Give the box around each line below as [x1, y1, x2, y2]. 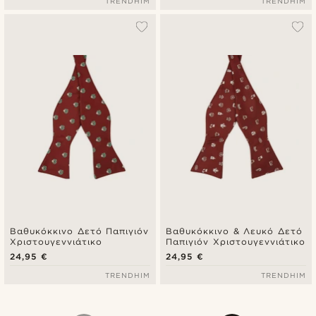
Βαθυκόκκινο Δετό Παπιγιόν [10, 225, 149, 236]
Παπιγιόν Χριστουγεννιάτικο [166, 236, 305, 247]
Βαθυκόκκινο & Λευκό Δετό [166, 225, 303, 236]
